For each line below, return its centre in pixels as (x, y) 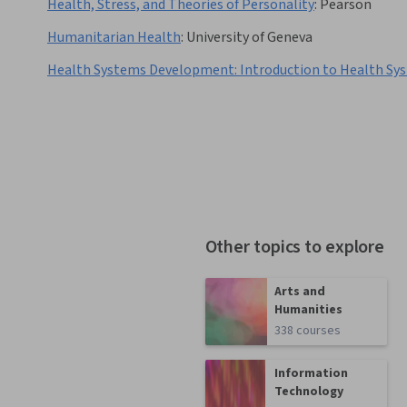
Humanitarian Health (114, 38)
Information (312, 374)
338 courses (308, 331)
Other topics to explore (295, 248)
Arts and (300, 292)
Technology (309, 392)
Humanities (309, 310)
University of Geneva (249, 38)
